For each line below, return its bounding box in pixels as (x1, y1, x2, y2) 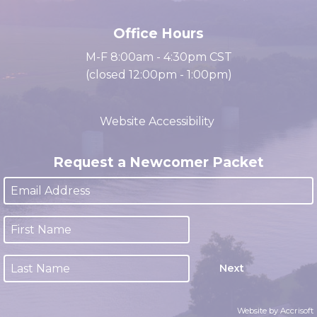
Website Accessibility (100, 138, 217, 151)
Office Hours (113, 48, 204, 65)
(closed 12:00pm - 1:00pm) (85, 91, 232, 105)
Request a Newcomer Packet (53, 177, 264, 194)
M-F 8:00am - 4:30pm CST (85, 74, 232, 87)
